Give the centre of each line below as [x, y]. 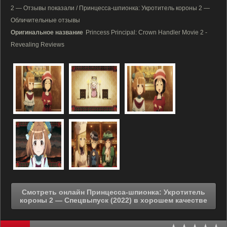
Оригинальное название [47, 32]
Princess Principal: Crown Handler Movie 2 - [146, 32]
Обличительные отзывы [45, 20]
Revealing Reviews [37, 45]
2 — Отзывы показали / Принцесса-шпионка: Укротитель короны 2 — [110, 8]
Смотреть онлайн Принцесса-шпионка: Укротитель [54, 192]
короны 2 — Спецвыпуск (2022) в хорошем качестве [171, 200]
